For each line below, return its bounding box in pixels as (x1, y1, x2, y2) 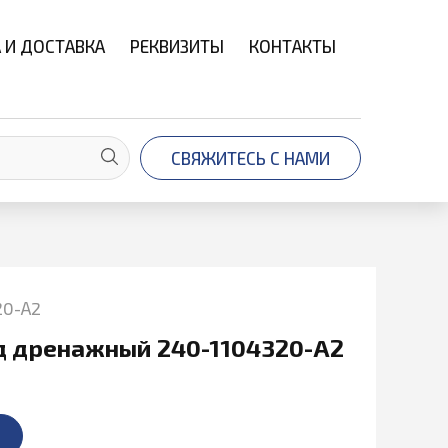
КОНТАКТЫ (249, 36, 336, 56)
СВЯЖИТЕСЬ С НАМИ (171, 148, 330, 168)
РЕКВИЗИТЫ (130, 36, 224, 56)
